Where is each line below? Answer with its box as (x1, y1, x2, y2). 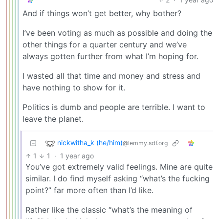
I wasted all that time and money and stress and (22, 70, 200, 81)
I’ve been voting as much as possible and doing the (22, 27, 212, 38)
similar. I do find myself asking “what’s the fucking (25, 173, 210, 183)
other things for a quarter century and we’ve (22, 39, 187, 49)
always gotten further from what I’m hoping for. (22, 51, 198, 61)
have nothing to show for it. (22, 82, 125, 92)
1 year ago (60, 151, 94, 160)
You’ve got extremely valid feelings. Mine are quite (25, 161, 213, 172)
